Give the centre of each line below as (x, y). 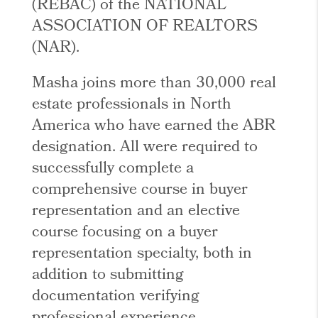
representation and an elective (136, 212)
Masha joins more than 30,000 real (154, 84)
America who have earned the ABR (154, 126)
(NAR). (56, 48)
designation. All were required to (145, 148)
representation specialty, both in (142, 254)
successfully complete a (113, 169)
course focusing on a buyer (125, 233)
